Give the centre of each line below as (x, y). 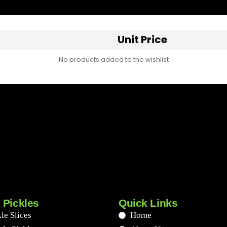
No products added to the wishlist (113, 59)
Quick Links (148, 203)
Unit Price (142, 39)
